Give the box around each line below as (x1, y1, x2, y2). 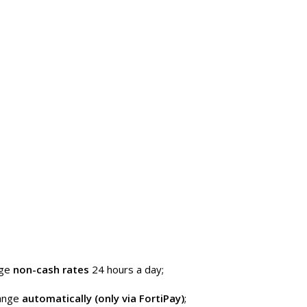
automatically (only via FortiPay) (22, 291, 184, 305)
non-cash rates (13, 262, 89, 276)
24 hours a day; (89, 262, 164, 276)
